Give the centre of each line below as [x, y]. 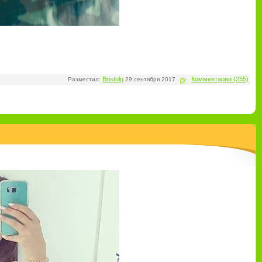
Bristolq [113, 79]
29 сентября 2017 [150, 79]
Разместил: [85, 79]
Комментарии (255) [220, 79]
